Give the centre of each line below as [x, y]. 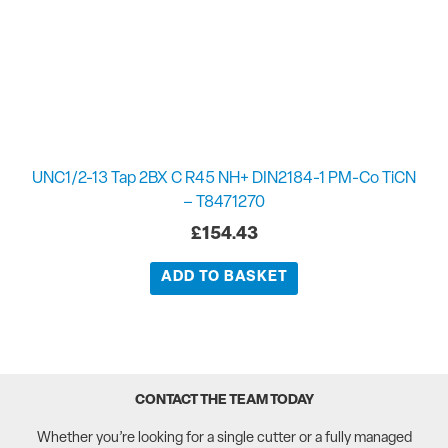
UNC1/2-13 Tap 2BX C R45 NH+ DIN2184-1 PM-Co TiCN [224, 178]
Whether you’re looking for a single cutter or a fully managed [224, 438]
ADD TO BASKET [224, 278]
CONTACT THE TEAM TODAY [224, 400]
